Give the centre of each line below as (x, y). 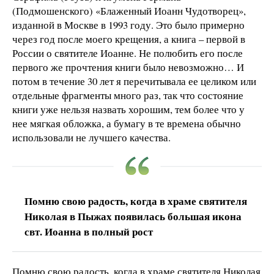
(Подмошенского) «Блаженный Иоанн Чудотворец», (129, 11)
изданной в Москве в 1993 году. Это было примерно (128, 25)
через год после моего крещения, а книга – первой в (129, 39)
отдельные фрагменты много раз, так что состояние (128, 95)
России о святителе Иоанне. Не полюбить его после (128, 53)
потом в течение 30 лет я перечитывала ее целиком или (134, 81)
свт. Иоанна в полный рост (89, 232)
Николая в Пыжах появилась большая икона (133, 217)
